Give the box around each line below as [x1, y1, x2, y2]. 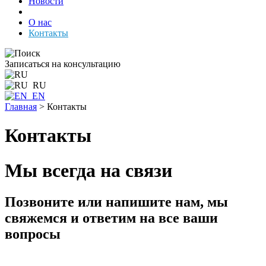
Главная [5, 102, 37, 112]
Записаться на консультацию [5, 59, 121, 69]
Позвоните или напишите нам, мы [5, 194, 228, 210]
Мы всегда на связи [5, 159, 172, 181]
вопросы [5, 226, 61, 242]
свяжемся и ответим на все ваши [5, 210, 218, 226]
